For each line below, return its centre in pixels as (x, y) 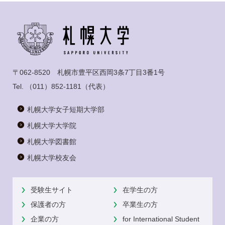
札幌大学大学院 (52, 125)
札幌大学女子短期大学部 (66, 110)
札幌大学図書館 (52, 141)
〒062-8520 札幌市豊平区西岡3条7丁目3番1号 (89, 73)
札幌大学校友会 (52, 157)
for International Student (161, 219)
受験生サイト (51, 190)
